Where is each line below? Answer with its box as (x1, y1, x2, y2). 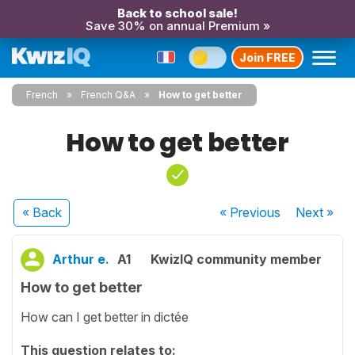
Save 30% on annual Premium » (85, 18, 270, 33)
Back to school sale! (117, 6, 238, 21)
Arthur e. (52, 251, 109, 267)
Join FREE (239, 50, 296, 64)
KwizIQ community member (151, 251, 322, 267)
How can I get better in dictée (21, 308, 189, 325)
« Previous (219, 204, 281, 220)
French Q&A (81, 89, 136, 101)
